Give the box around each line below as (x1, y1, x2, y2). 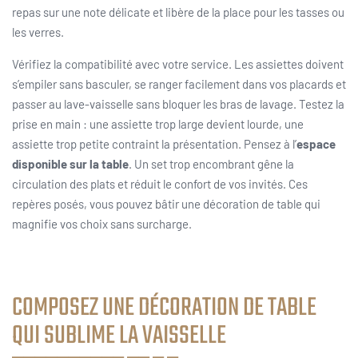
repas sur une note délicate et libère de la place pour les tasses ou (12, 5, 344, 20)
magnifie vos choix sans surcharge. (12, 217, 192, 232)
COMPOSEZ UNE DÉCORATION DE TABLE (12, 288, 316, 329)
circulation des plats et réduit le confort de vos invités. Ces (12, 177, 308, 192)
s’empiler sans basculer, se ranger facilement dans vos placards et (12, 77, 346, 92)
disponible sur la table (12, 157, 129, 172)
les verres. (12, 25, 64, 40)
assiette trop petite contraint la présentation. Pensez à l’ (12, 137, 296, 152)
